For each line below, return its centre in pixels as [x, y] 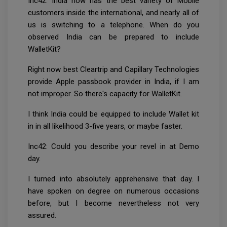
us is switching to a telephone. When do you [113, 25]
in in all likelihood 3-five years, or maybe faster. [105, 126]
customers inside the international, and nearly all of [113, 13]
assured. [42, 216]
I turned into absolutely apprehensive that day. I [113, 179]
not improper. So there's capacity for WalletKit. [105, 94]
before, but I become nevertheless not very [113, 203]
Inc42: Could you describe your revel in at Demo [113, 147]
